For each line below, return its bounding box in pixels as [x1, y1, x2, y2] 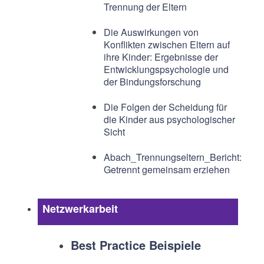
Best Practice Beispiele [70, 236, 201, 253]
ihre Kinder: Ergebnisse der [103, 50, 218, 64]
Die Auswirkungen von [103, 25, 199, 39]
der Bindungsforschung [103, 75, 201, 88]
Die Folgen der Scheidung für [103, 100, 227, 114]
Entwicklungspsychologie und [103, 62, 229, 76]
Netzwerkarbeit [42, 201, 118, 216]
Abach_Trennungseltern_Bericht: [103, 150, 242, 164]
